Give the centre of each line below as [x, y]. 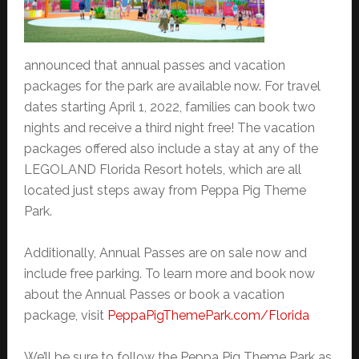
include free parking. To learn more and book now [169, 273]
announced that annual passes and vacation [154, 65]
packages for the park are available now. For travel [172, 86]
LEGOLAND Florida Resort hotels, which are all [162, 169]
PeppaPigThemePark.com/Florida [208, 315]
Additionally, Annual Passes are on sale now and [165, 252]
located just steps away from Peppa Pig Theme [165, 190]
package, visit [65, 315]
